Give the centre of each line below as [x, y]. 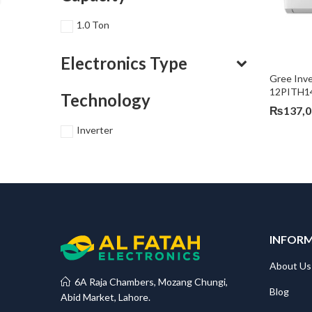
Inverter [95, 130]
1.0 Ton [93, 24]
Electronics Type [124, 63]
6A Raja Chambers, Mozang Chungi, [149, 282]
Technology [106, 100]
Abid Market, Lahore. [106, 297]
